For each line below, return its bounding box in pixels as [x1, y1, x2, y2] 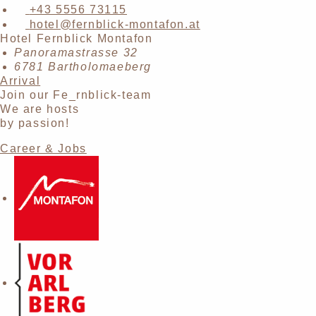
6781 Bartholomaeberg [14, 61, 152, 73]
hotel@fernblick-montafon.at [29, 18, 200, 31]
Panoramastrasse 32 [14, 47, 138, 59]
